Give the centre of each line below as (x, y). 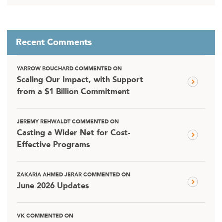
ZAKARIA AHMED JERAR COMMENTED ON (74, 175)
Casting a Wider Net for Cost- (74, 133)
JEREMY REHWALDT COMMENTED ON (68, 122)
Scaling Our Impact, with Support (80, 80)
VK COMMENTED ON (45, 216)
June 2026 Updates (53, 186)
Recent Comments (54, 42)
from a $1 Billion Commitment (73, 92)
